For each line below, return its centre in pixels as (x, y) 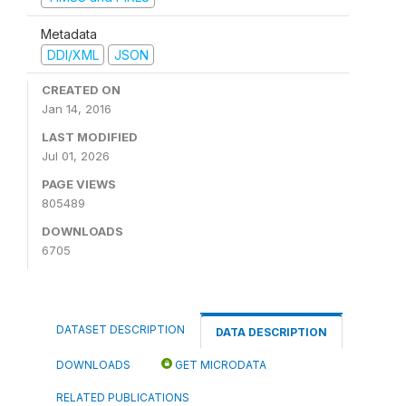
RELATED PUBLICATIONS (123, 397)
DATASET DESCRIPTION (121, 329)
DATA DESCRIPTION (271, 332)
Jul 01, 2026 (76, 156)
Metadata (69, 34)
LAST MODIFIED (90, 137)
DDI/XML (72, 54)
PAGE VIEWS (79, 184)
